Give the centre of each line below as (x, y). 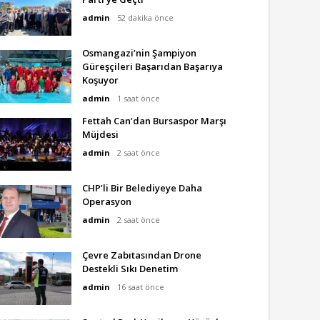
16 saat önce (141, 287)
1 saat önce (139, 98)
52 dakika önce (145, 17)
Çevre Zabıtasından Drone (142, 255)
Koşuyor (100, 80)
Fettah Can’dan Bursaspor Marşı (154, 121)
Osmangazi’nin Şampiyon (139, 53)
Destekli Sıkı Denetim (130, 269)
